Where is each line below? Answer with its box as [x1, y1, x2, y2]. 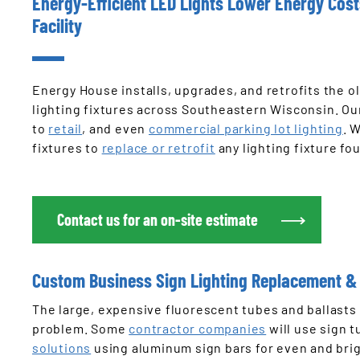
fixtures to [32, 140, 102, 155]
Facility [32, 14, 82, 37]
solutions [32, 339, 92, 355]
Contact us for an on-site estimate [57, 210, 258, 229]
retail [48, 121, 83, 136]
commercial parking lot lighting [149, 121, 343, 136]
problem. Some [32, 320, 129, 336]
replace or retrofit [101, 140, 215, 155]
